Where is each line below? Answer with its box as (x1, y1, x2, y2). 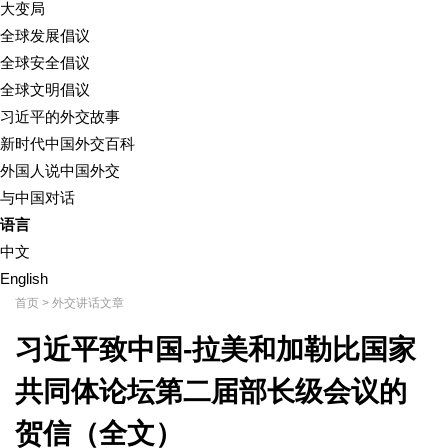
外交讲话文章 (52, 296, 124, 310)
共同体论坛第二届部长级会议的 (15, 376, 407, 407)
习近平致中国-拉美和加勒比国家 (15, 334, 416, 365)
